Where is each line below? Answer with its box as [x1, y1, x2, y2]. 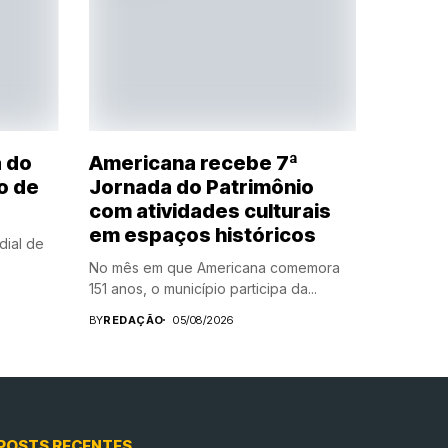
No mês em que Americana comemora [88, 258, 340, 276]
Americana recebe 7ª [88, 150, 298, 175]
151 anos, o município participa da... [88, 279, 317, 297]
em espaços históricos [88, 222, 316, 247]
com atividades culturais [88, 198, 331, 223]
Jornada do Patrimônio [88, 174, 314, 199]
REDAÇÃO [103, 312, 164, 327]
